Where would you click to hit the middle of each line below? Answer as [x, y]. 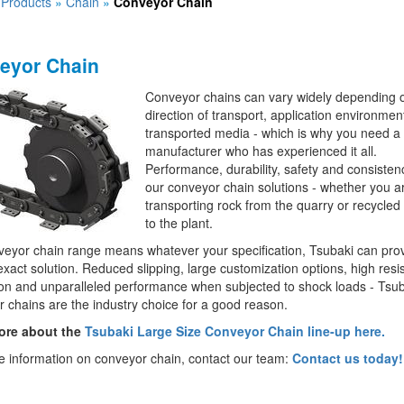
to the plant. [179, 223]
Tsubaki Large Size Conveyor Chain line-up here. [234, 331]
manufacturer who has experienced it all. [261, 151]
